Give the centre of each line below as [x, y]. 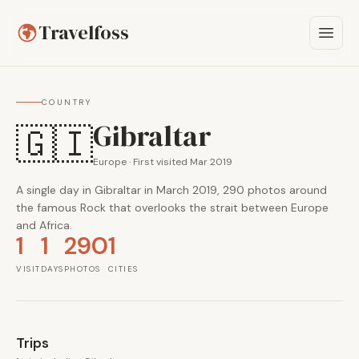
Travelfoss [84, 32]
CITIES [123, 269]
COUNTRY [67, 102]
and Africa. [44, 225]
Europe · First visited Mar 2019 [163, 162]
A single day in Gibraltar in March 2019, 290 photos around [171, 190]
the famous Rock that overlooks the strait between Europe [172, 208]
